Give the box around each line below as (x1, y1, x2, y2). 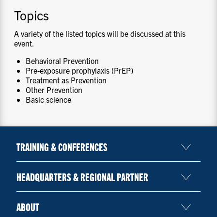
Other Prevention (26, 84, 83, 94)
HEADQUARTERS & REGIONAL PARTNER (16, 170, 148, 184)
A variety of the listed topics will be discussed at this (14, 28, 186, 38)
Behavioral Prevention (26, 55, 99, 65)
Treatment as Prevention (26, 75, 107, 85)
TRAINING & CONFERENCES (16, 140, 108, 154)
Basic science (26, 94, 72, 104)
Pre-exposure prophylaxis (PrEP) (26, 65, 134, 75)
